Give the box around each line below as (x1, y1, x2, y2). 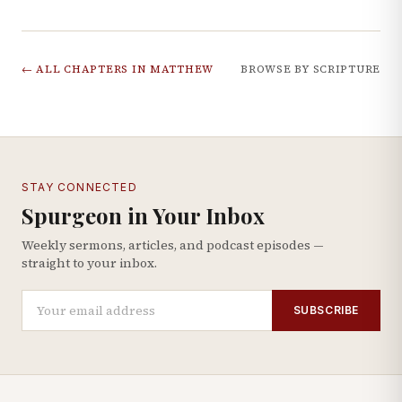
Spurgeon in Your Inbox (22, 201, 265, 230)
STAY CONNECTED (22, 180, 137, 194)
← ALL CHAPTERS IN (22, 62, 150, 76)
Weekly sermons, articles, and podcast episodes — (22, 236, 324, 254)
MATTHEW (149, 62, 214, 76)
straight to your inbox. (22, 254, 157, 272)
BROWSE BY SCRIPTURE (240, 62, 380, 76)
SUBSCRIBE (293, 302, 359, 317)
